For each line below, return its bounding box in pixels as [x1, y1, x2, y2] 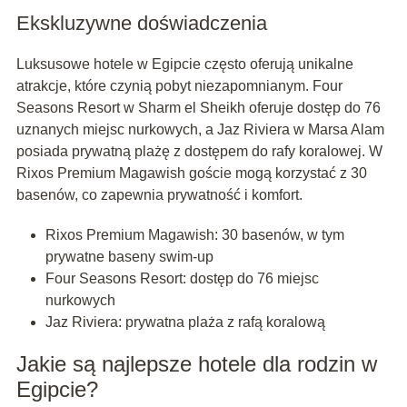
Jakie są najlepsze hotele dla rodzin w [15, 352, 377, 377]
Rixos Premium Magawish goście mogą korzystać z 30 [15, 165, 367, 182]
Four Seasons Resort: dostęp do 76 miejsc [45, 271, 319, 287]
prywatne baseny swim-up [45, 249, 213, 265]
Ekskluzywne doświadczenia [15, 12, 267, 35]
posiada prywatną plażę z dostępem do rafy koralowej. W [15, 144, 382, 160]
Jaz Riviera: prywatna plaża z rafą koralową [45, 314, 325, 331]
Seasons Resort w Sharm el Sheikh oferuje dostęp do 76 [15, 100, 381, 116]
